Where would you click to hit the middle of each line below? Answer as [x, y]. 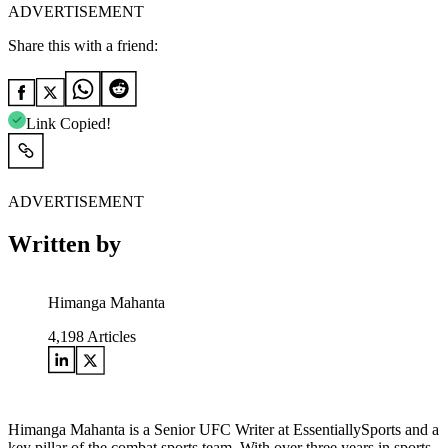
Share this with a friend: [83, 46]
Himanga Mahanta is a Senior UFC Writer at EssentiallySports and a [223, 430]
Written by [64, 244]
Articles [110, 337]
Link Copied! [68, 124]
